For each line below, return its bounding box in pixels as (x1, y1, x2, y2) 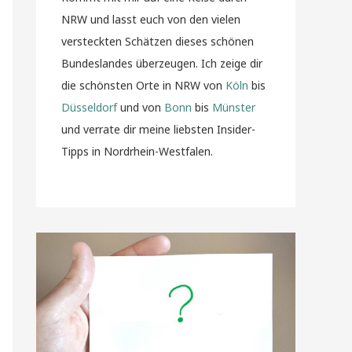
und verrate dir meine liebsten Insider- (61, 122, 255, 137)
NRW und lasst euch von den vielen (61, 12, 240, 27)
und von (117, 100, 164, 115)
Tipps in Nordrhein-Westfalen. (61, 144, 213, 159)
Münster (212, 100, 255, 115)
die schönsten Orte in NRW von (61, 78, 225, 93)
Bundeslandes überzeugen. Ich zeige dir (61, 56, 262, 71)
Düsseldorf (61, 100, 117, 115)
